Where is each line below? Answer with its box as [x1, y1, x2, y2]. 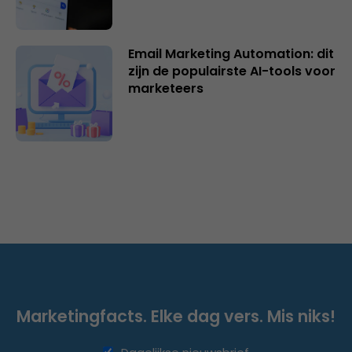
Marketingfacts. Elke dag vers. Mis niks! [16, 305, 335, 328]
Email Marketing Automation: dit [127, 44, 334, 63]
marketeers [127, 79, 203, 97]
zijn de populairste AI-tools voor [127, 61, 335, 80]
